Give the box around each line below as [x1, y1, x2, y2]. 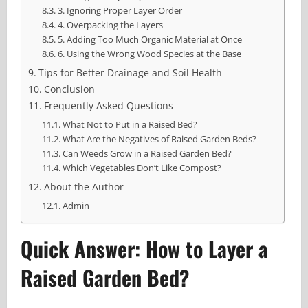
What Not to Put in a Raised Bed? [62, 118, 197, 131]
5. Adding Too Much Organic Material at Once [57, 33, 242, 46]
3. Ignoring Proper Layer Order [57, 4, 182, 17]
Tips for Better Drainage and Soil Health [38, 66, 222, 80]
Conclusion [43, 82, 95, 96]
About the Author [43, 180, 124, 194]
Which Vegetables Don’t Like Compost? [62, 162, 221, 175]
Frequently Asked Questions [43, 99, 173, 113]
